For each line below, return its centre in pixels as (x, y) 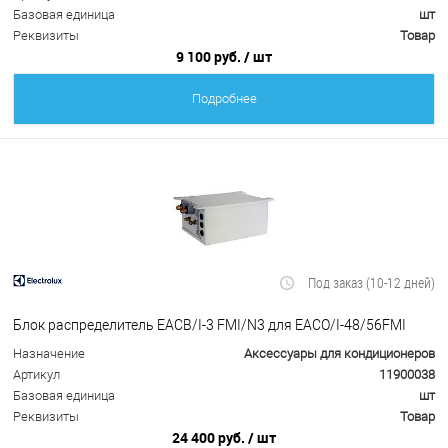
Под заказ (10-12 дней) (371, 283)
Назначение (49, 354)
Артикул (36, 375)
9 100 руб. (210, 57)
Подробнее (224, 99)
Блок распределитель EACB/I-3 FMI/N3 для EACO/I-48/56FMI (209, 324)
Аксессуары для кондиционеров (339, 354)
